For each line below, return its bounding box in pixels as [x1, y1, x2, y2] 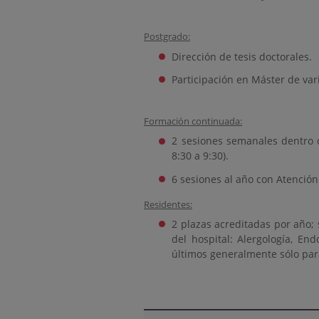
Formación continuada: [144, 114, 242, 127]
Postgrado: [144, 30, 190, 43]
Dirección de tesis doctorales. [172, 49, 313, 63]
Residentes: [144, 197, 192, 211]
